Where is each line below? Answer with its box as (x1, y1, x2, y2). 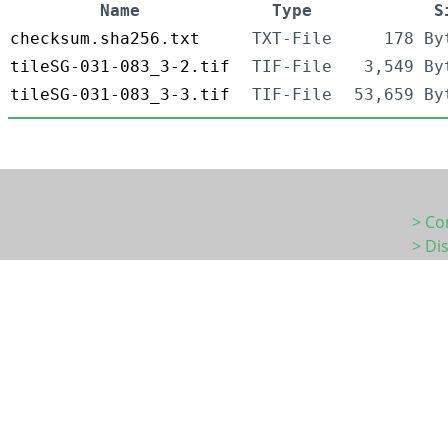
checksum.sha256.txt (10, 29, 200, 49)
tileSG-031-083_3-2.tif (10, 57, 230, 77)
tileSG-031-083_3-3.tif (10, 85, 230, 105)
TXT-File (252, 29, 332, 49)
